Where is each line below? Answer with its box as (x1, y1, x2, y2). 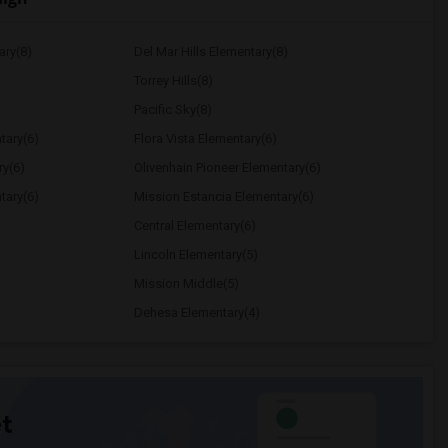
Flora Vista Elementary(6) (133, 131, 277, 146)
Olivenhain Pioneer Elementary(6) (133, 160, 321, 175)
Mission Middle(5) (133, 276, 239, 291)
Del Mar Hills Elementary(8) (133, 44, 288, 59)
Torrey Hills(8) (133, 73, 213, 88)
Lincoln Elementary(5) (133, 247, 258, 262)
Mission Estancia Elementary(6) (133, 189, 314, 204)
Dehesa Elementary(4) (133, 305, 260, 320)
